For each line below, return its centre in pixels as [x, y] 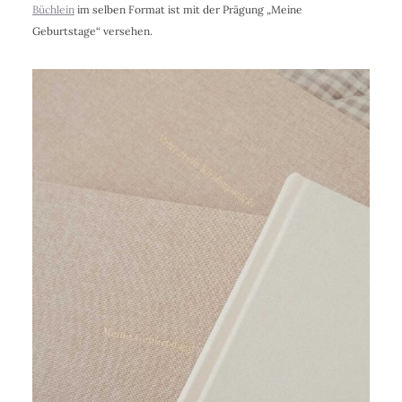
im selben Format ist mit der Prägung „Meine [188, 10]
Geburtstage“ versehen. [92, 31]
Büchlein [53, 10]
